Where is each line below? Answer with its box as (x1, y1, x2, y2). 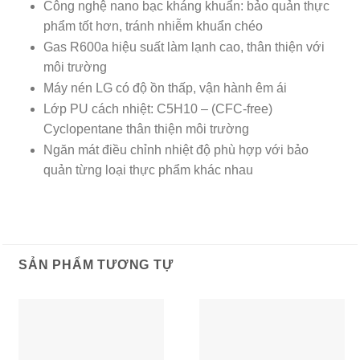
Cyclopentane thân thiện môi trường (43, 121, 249, 136)
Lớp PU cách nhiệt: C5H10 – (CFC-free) (43, 101, 272, 116)
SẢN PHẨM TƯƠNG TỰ (18, 258, 174, 272)
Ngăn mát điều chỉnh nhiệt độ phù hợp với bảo (43, 142, 309, 157)
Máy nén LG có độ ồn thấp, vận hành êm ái (43, 80, 287, 95)
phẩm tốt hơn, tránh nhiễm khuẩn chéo (43, 18, 263, 33)
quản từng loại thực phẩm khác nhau (43, 162, 253, 177)
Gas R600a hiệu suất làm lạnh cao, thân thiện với (43, 39, 325, 54)
